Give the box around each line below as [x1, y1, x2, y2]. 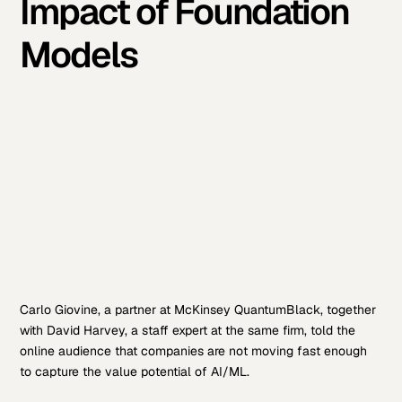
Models [20, 31, 138, 79]
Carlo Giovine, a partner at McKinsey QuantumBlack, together [20, 301, 377, 318]
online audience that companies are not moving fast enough [20, 343, 368, 359]
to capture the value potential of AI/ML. [20, 363, 250, 380]
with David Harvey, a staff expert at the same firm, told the [20, 322, 356, 338]
